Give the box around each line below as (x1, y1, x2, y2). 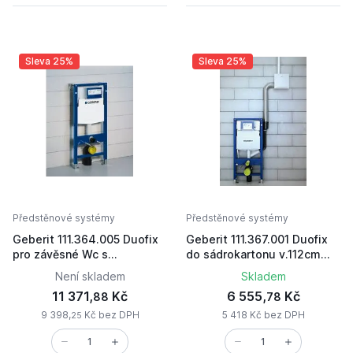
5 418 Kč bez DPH (221, 308, 305, 321)
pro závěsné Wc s (13, 247, 108, 261)
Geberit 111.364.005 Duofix (13, 232, 158, 246)
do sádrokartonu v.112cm (186, 247, 321, 261)
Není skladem (54, 269, 125, 283)
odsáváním (13, 262, 72, 276)
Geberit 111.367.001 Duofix (186, 232, 328, 246)
